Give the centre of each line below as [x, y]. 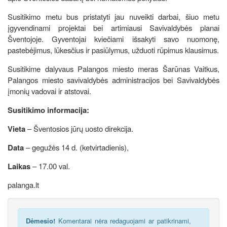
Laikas [19, 166]
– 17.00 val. [50, 166]
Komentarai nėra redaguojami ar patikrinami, [123, 220]
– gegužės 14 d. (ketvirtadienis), [76, 147]
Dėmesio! [41, 220]
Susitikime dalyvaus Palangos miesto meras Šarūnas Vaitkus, [113, 68]
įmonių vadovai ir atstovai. [49, 91]
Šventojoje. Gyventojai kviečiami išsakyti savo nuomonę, [113, 39]
